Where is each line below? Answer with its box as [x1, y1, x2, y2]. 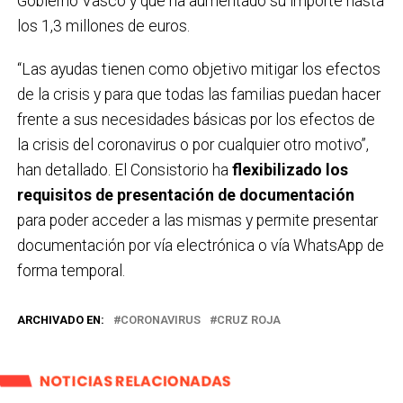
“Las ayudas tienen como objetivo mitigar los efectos [16, 60, 381, 79]
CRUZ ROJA [216, 313, 281, 327]
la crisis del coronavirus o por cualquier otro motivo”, [16, 136, 369, 155]
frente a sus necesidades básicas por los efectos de [16, 111, 375, 130]
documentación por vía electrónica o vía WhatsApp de [16, 237, 384, 255]
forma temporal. [16, 262, 125, 281]
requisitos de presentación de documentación [16, 186, 354, 205]
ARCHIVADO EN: [16, 313, 104, 327]
